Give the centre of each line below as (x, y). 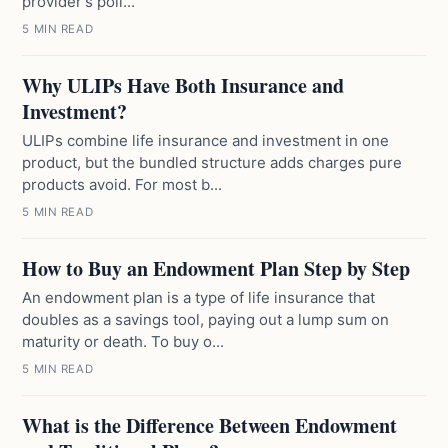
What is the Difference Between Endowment (210, 425)
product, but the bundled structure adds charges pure (212, 162)
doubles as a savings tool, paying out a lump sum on (206, 319)
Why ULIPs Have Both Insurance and (183, 85)
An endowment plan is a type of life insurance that (199, 297)
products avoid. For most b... (122, 184)
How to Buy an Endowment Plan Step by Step (216, 268)
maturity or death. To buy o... (123, 341)
